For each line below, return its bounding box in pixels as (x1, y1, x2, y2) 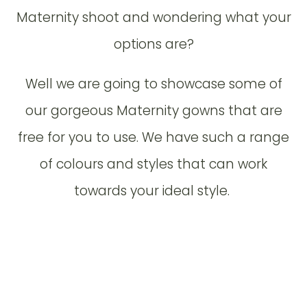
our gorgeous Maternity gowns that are (25, 101, 282, 120)
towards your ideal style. (74, 181, 233, 200)
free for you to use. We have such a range (18, 127, 289, 147)
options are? (113, 34, 194, 53)
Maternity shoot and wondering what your (16, 8, 291, 27)
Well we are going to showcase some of (25, 74, 282, 93)
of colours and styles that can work (40, 154, 267, 173)
